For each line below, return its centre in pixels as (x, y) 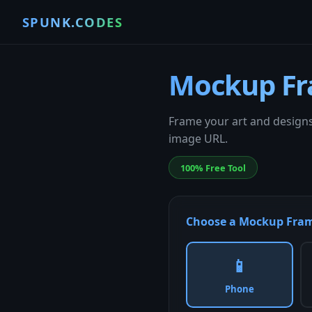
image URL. (198, 139)
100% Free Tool (213, 167)
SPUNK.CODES (73, 22)
